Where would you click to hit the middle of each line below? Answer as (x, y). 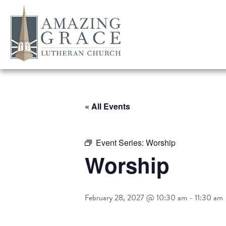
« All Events (107, 106)
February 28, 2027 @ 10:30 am (136, 198)
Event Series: (121, 143)
